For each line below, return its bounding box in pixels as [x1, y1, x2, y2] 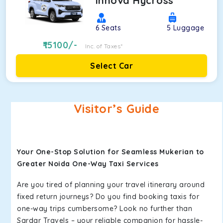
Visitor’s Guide [73, 102, 160, 116]
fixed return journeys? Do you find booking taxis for [17, 192, 199, 201]
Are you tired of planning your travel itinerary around [17, 180, 205, 189]
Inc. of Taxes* [85, 42, 123, 50]
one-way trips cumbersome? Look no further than [17, 204, 192, 213]
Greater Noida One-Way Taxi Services [17, 159, 159, 168]
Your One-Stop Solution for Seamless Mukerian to [17, 147, 204, 156]
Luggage [173, 23, 204, 32]
